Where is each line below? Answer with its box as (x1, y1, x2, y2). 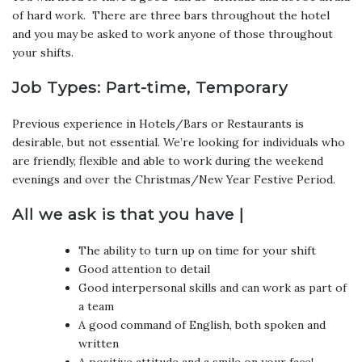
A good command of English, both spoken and (78, 317, 326, 332)
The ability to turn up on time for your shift (78, 242, 316, 258)
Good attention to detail (78, 261, 210, 276)
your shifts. (12, 44, 74, 60)
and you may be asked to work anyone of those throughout (12, 26, 333, 41)
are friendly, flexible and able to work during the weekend (12, 153, 323, 168)
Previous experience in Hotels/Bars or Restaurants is (12, 116, 304, 131)
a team (78, 298, 114, 314)
